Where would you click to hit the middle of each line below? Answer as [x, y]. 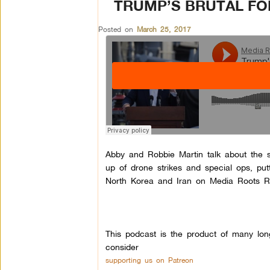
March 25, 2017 [164, 29]
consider [122, 247]
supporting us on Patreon [149, 260]
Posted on [117, 29]
